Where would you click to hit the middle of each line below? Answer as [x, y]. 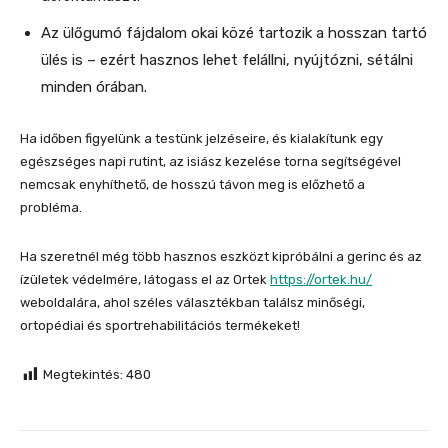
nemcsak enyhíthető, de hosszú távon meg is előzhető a [192, 185]
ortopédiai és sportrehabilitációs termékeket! [160, 326]
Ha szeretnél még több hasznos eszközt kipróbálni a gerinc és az [221, 257]
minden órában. [94, 87]
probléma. [51, 208]
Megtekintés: [83, 375]
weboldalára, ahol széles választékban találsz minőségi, [192, 303]
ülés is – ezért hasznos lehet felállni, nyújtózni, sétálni [227, 60]
